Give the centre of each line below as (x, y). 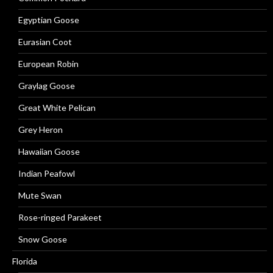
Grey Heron (41, 129)
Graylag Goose (47, 86)
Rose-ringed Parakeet (60, 217)
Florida (25, 261)
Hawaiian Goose (49, 151)
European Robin (48, 64)
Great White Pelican (57, 108)
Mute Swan (40, 195)
